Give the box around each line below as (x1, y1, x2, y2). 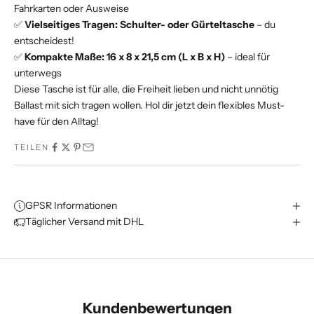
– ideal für (225, 50, 270, 64)
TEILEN (14, 142, 49, 153)
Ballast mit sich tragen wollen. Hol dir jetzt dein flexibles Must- (14, 99, 285, 112)
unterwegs (14, 67, 62, 80)
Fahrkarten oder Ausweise (14, 2, 129, 15)
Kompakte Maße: (25, 50, 104, 64)
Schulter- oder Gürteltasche (120, 18, 254, 32)
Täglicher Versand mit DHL (25, 215, 144, 228)
